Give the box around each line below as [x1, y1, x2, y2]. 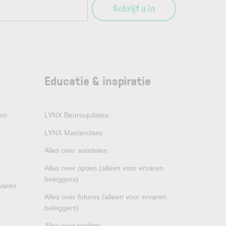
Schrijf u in [112, 2, 155, 14]
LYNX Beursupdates [44, 111, 108, 119]
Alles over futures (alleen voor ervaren [44, 193, 166, 201]
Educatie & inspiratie [44, 72, 151, 89]
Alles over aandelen [44, 146, 107, 154]
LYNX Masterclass [44, 129, 102, 137]
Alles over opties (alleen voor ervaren [44, 164, 163, 172]
